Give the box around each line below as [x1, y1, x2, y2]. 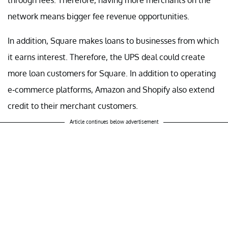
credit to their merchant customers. [8, 100, 138, 111]
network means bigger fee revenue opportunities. [8, 11, 189, 21]
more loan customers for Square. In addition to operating [8, 68, 216, 78]
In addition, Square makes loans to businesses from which [8, 35, 219, 46]
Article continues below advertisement [70, 118, 158, 125]
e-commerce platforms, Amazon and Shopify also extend [8, 84, 214, 95]
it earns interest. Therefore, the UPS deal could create [8, 51, 205, 62]
